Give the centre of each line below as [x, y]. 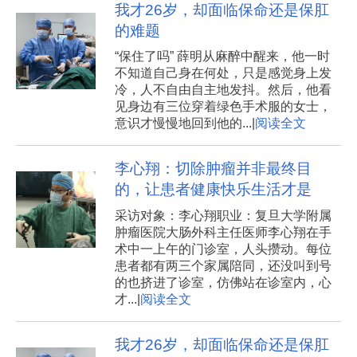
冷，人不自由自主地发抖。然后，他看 [223, 90]
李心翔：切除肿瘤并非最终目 [213, 169]
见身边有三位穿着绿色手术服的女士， [223, 107]
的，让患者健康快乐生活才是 [213, 190]
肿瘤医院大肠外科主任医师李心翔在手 [223, 232]
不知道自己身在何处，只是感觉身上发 [223, 73]
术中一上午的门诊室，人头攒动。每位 [223, 249]
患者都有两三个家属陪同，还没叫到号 [223, 265]
